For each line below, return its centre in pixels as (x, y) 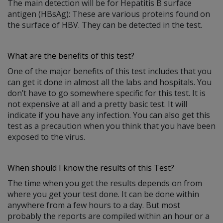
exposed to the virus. (46, 137)
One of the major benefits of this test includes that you (110, 71)
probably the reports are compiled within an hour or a (109, 216)
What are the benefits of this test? (71, 56)
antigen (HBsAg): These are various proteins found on (109, 14)
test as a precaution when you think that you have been (111, 126)
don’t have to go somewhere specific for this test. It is (107, 93)
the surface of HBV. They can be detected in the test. (105, 25)
